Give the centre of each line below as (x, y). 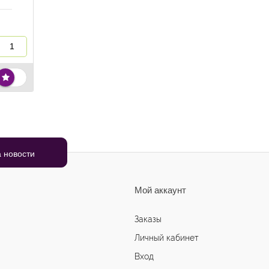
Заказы (148, 219)
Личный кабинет (167, 238)
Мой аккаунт (160, 190)
